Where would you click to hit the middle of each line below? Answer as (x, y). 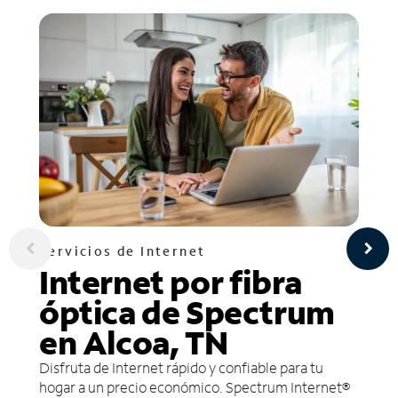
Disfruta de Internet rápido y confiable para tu (181, 367)
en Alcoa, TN (134, 342)
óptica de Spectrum (187, 312)
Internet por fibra (171, 282)
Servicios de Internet (123, 251)
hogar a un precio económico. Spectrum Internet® (195, 386)
